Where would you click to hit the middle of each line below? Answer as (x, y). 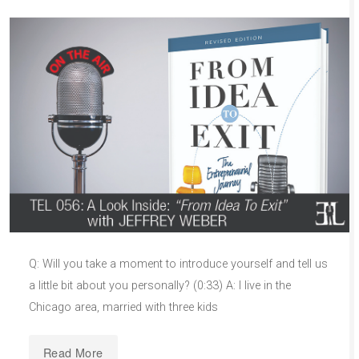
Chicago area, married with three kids (123, 308)
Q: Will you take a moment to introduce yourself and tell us (178, 264)
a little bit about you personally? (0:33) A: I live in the (160, 286)
